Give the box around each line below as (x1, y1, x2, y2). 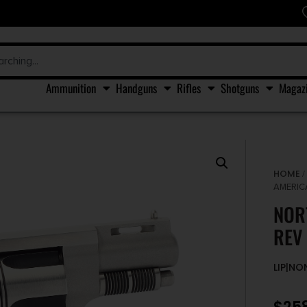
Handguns (116, 79, 157, 97)
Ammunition (46, 79, 96, 97)
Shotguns (221, 79, 259, 97)
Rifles (177, 79, 201, 97)
